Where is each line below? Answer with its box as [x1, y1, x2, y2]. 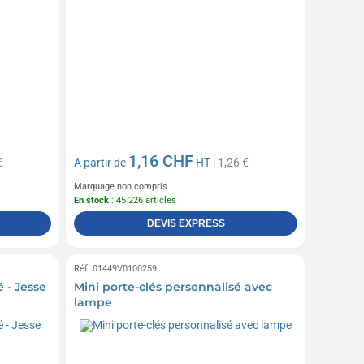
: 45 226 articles [109, 194, 177, 206]
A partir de [74, 155, 129, 169]
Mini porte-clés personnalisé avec [74, 279, 273, 294]
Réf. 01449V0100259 [74, 262, 158, 274]
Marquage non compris [74, 180, 168, 192]
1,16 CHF [128, 150, 194, 171]
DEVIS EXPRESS [146, 217, 225, 229]
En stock [74, 194, 110, 206]
